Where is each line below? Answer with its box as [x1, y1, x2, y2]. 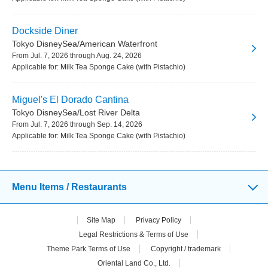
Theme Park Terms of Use [47, 244, 130, 253]
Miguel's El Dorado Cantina [12, 94, 129, 105]
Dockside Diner [12, 25, 78, 36]
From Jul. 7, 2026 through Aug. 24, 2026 [12, 51, 142, 60]
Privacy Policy [136, 215, 181, 224]
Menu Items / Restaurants [12, 181, 127, 192]
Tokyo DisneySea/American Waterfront [12, 38, 157, 48]
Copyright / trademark [151, 244, 221, 253]
